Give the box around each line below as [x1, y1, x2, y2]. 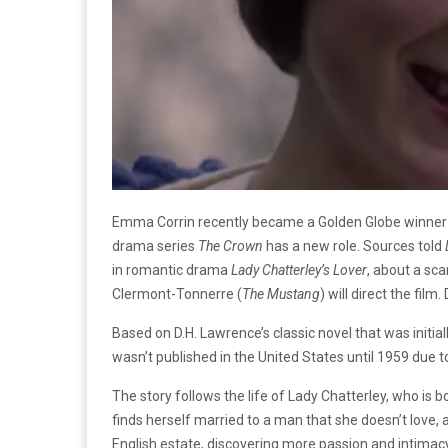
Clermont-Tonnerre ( [112, 285, 242, 302]
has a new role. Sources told [263, 237, 445, 254]
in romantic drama [112, 261, 231, 278]
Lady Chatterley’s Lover [231, 261, 367, 278]
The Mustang [242, 285, 320, 302]
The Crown [198, 237, 263, 254]
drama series [112, 237, 198, 254]
